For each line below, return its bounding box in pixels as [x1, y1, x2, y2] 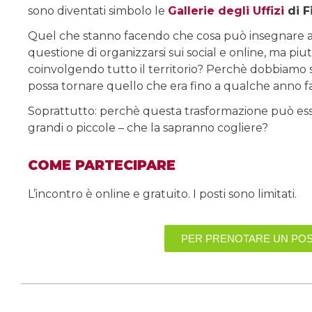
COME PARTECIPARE [28, 157, 175, 173]
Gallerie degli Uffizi [168, 4, 284, 17]
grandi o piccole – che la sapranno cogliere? [28, 121, 268, 134]
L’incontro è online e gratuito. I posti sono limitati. [28, 187, 299, 201]
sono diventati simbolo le [28, 4, 168, 17]
